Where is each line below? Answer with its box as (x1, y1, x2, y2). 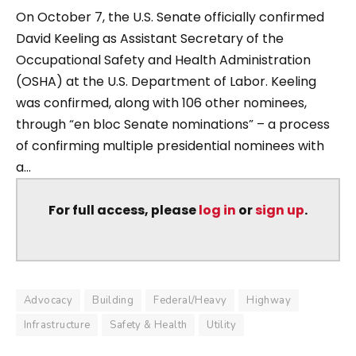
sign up (255, 200, 304, 219)
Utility (207, 318, 237, 333)
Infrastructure (24, 318, 91, 333)
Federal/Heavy (153, 293, 227, 308)
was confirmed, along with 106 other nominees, (16, 93, 307, 112)
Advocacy (24, 293, 73, 308)
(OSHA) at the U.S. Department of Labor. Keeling (16, 72, 316, 91)
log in (199, 200, 236, 219)
